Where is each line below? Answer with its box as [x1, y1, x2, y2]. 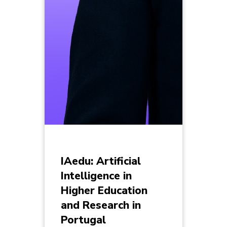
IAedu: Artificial [61, 154, 141, 168]
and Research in [61, 198, 141, 212]
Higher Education [61, 183, 147, 198]
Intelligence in [61, 168, 132, 183]
